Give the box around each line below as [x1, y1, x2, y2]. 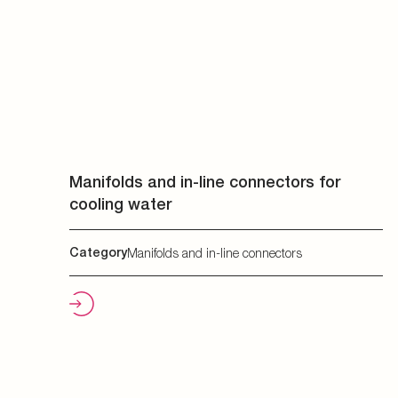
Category [69, 245, 127, 259]
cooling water [69, 195, 171, 213]
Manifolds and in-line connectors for [69, 172, 340, 191]
